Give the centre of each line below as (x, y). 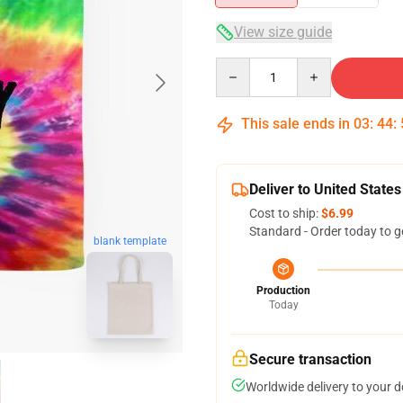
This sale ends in (296, 124)
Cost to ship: (285, 213)
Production (283, 291)
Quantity (240, 66)
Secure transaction (310, 359)
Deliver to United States (325, 189)
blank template (130, 242)
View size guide (283, 32)
